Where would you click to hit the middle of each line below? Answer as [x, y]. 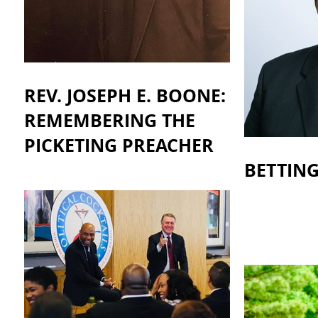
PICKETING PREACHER [119, 146]
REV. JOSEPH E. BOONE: [125, 96]
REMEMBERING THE [110, 121]
